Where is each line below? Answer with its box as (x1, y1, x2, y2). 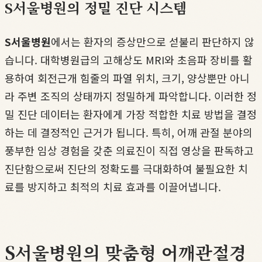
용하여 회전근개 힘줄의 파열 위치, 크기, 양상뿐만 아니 (5, 70, 250, 85)
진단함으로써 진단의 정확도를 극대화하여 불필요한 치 (5, 160, 248, 176)
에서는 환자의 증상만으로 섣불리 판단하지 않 (51, 33, 254, 49)
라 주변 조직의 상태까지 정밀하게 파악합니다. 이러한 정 (5, 88, 257, 104)
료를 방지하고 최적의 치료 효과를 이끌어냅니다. (5, 178, 221, 194)
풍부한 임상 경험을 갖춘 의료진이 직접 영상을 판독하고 (5, 142, 254, 158)
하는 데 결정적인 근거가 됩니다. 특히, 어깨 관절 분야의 (5, 124, 253, 140)
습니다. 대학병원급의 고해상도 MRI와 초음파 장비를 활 (5, 51, 253, 67)
